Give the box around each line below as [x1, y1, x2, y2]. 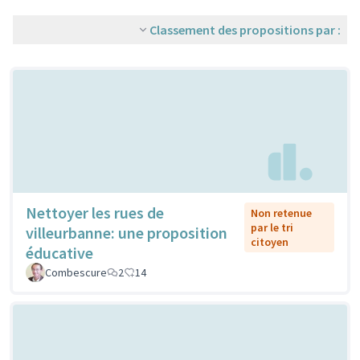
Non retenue [250, 206, 312, 221]
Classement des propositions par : [149, 22, 341, 38]
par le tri [250, 220, 293, 235]
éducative [26, 243, 93, 264]
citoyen [250, 235, 288, 250]
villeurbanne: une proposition [26, 223, 227, 243]
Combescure [45, 265, 107, 280]
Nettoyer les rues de [26, 202, 164, 223]
